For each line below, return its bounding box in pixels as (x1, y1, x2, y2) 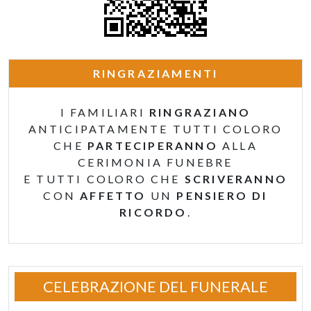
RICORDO (119, 205, 187, 219)
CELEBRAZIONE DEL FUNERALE (43, 278, 268, 296)
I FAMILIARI (60, 106, 150, 119)
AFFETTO (80, 189, 146, 202)
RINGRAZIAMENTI (92, 67, 219, 80)
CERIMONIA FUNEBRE (78, 155, 233, 169)
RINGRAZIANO (149, 106, 251, 119)
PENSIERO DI (176, 189, 268, 202)
